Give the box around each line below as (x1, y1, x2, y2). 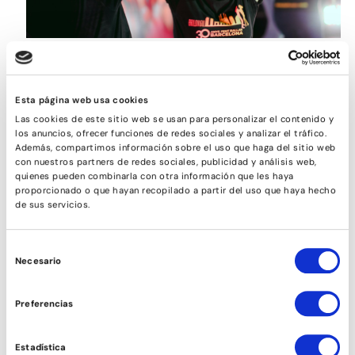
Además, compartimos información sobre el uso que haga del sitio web (15, 141, 336, 153)
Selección (6, 242, 46, 254)
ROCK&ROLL (145, 52, 222, 68)
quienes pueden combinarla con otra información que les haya (15, 170, 294, 181)
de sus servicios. (15, 198, 90, 210)
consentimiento (6, 280, 72, 292)
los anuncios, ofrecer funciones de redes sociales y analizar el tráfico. (15, 127, 327, 139)
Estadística (15, 341, 67, 353)
